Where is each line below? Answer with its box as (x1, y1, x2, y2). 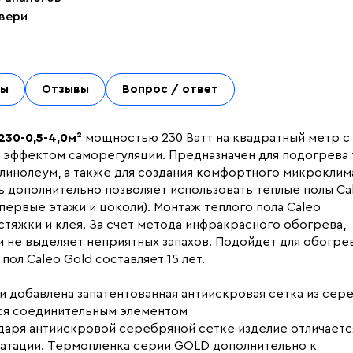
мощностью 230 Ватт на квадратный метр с (82, 132, 350, 144)
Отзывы (42, 84, 89, 95)
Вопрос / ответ (122, 84, 218, 95)
